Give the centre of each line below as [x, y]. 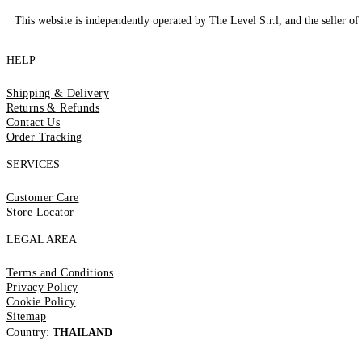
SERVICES [33, 165]
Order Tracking [44, 137]
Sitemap [26, 317]
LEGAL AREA [42, 240]
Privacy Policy [42, 288]
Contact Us [34, 123]
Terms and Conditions [60, 273]
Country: [28, 333]
